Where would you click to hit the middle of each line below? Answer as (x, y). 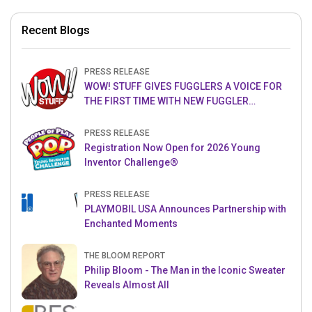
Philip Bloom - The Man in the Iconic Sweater (185, 271)
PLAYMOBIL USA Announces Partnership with (185, 209)
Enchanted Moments (131, 224)
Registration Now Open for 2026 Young (172, 148)
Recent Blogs (56, 31)
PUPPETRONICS (120, 116)
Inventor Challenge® (131, 163)
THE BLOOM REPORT (125, 256)
